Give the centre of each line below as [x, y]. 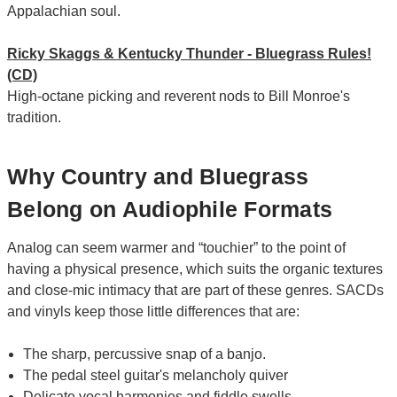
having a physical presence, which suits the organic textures [195, 269]
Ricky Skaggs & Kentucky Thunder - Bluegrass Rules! [189, 53]
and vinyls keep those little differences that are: [153, 312]
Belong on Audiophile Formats [170, 210]
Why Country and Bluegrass [158, 177]
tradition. [34, 117]
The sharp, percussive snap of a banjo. [145, 354]
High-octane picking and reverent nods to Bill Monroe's [179, 96]
